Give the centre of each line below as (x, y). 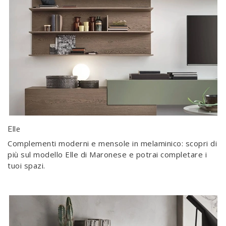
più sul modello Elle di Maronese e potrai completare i (107, 154)
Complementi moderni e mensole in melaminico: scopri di (112, 143)
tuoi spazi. (26, 165)
